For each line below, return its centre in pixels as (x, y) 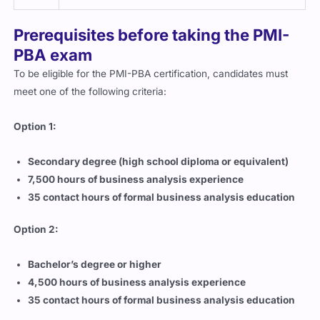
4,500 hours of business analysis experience (137, 282)
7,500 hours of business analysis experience (136, 179)
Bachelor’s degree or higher (95, 265)
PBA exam (53, 54)
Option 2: (36, 230)
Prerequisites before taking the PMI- (152, 34)
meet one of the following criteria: (90, 91)
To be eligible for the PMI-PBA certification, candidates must (151, 73)
